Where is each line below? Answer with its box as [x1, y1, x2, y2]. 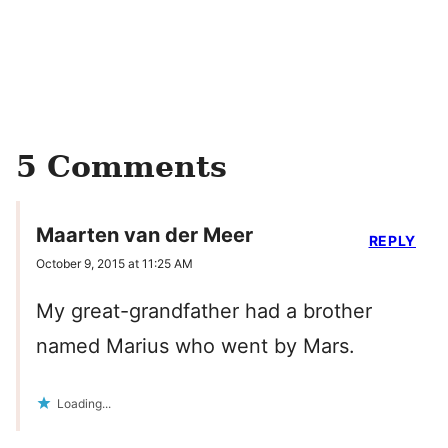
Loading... [57, 395, 111, 411]
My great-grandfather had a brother [36, 298, 372, 323]
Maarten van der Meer [36, 222, 253, 247]
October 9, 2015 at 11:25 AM [36, 255, 193, 271]
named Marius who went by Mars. [36, 333, 355, 358]
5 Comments [16, 148, 227, 184]
